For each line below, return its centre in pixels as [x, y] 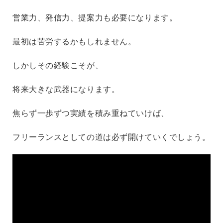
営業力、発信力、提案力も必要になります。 [95, 18]
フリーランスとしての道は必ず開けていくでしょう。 [111, 137]
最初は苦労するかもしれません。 [74, 42]
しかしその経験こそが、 [58, 66]
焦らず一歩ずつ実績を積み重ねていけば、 [91, 113]
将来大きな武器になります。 [66, 90]
